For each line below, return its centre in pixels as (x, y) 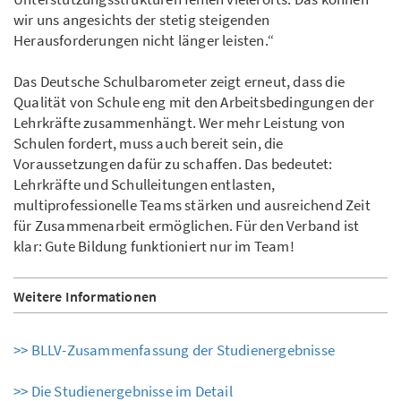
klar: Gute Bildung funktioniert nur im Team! (154, 247)
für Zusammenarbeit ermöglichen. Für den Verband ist (187, 226)
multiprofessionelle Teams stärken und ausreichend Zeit (192, 205)
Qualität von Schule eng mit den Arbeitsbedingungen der (194, 102)
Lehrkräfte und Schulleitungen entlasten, (144, 185)
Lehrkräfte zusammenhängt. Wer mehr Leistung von (179, 123)
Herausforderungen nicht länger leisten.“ (144, 41)
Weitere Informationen (85, 297)
